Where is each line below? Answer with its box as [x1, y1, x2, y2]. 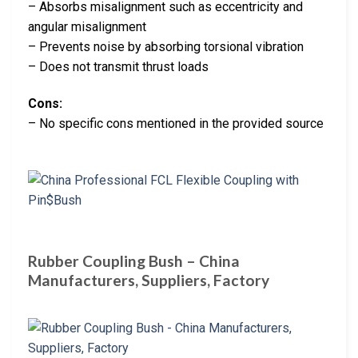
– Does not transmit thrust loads [28, 59, 209, 75]
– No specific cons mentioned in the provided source [28, 115, 324, 131]
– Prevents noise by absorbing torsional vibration [28, 39, 304, 55]
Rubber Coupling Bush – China [28, 252, 240, 271]
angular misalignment [28, 19, 146, 35]
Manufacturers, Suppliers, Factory [28, 271, 269, 290]
